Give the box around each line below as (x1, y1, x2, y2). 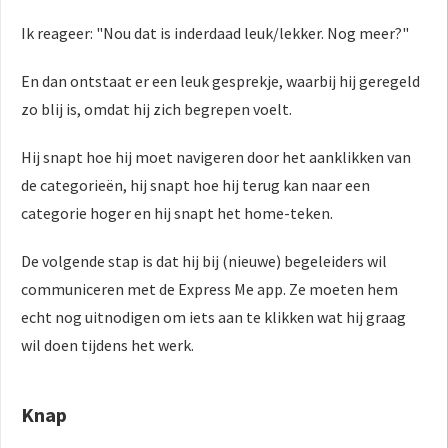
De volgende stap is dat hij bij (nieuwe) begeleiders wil (21, 251, 387, 272)
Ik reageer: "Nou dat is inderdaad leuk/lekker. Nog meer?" (21, 23, 409, 44)
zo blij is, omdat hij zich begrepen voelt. (21, 99, 292, 120)
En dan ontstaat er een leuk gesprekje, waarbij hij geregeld (21, 71, 420, 92)
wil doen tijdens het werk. (21, 335, 194, 356)
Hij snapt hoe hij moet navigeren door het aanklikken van (21, 147, 411, 168)
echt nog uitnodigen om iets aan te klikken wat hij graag (21, 307, 406, 328)
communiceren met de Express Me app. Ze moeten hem (21, 279, 398, 300)
